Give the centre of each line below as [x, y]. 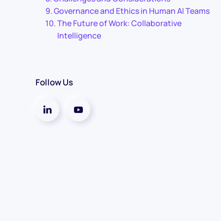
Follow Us [54, 82]
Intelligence [79, 36]
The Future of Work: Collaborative [120, 23]
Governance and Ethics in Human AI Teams [132, 11]
